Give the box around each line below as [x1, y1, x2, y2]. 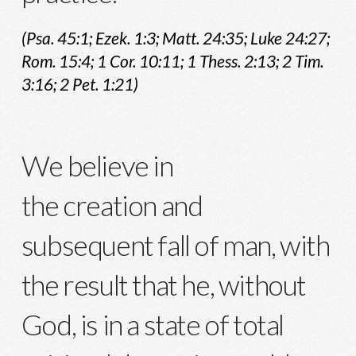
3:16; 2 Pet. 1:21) [21, 74, 138, 95]
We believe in [21, 148, 173, 184]
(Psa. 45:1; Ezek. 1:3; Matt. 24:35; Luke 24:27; [21, 28, 330, 48]
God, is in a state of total [21, 307, 284, 342]
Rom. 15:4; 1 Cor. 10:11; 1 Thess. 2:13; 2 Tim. [21, 51, 323, 72]
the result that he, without [21, 267, 306, 303]
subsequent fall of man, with [21, 227, 330, 263]
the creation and [21, 188, 203, 223]
